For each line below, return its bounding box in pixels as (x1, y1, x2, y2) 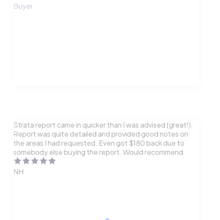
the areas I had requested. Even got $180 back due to (13, 138, 185, 148)
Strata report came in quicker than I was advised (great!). (13, 120, 193, 130)
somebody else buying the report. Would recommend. (13, 147, 186, 157)
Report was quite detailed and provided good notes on (13, 129, 189, 138)
